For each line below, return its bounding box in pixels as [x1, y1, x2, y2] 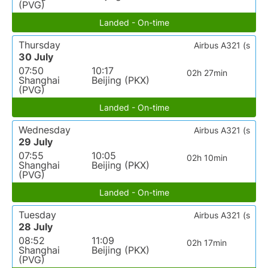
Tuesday [19, 209, 56, 221]
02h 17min [187, 237, 227, 248]
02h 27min [186, 68, 227, 78]
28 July [19, 221, 53, 233]
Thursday [19, 39, 60, 51]
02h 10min [186, 153, 227, 163]
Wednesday [19, 124, 71, 136]
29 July [19, 136, 53, 148]
